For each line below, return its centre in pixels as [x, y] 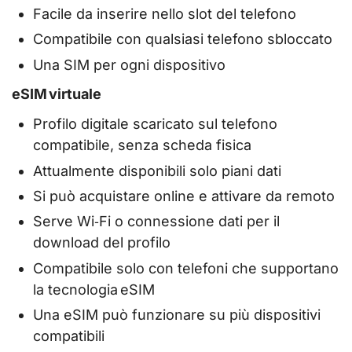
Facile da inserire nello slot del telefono [165, 13]
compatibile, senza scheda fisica [142, 145]
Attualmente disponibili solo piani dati [157, 170]
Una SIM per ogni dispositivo [129, 64]
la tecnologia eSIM [94, 289]
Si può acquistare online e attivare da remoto [184, 196]
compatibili [69, 336]
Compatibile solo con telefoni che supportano [186, 268]
